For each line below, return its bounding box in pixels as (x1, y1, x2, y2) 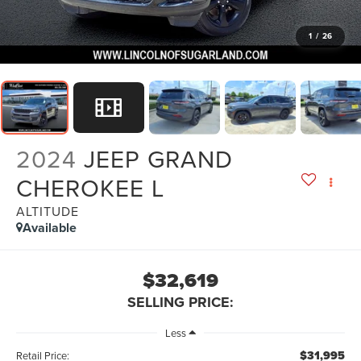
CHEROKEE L (16, 171, 165, 205)
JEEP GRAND (84, 142, 234, 176)
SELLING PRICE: (127, 292, 234, 313)
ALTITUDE (16, 202, 80, 221)
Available (23, 218, 77, 238)
